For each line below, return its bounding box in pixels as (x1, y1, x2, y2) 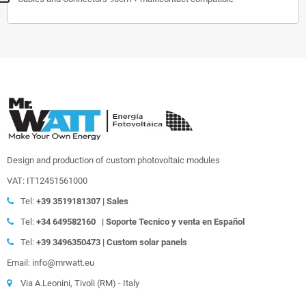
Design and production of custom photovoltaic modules (7, 154, 220, 165)
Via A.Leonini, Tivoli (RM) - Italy (20, 277, 139, 288)
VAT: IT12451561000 (7, 175, 87, 186)
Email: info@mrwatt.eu (7, 257, 94, 268)
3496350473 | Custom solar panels (53, 236, 187, 247)
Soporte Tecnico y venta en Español (106, 216, 245, 227)
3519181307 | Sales (53, 195, 128, 206)
